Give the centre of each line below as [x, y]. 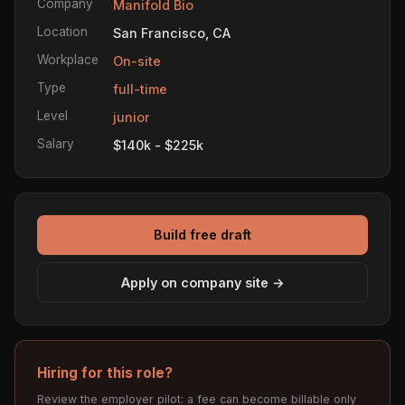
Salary [56, 143]
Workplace [68, 59]
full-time [140, 89]
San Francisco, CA [172, 33]
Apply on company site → [202, 282]
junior [132, 117]
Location [62, 31]
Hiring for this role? [105, 373]
